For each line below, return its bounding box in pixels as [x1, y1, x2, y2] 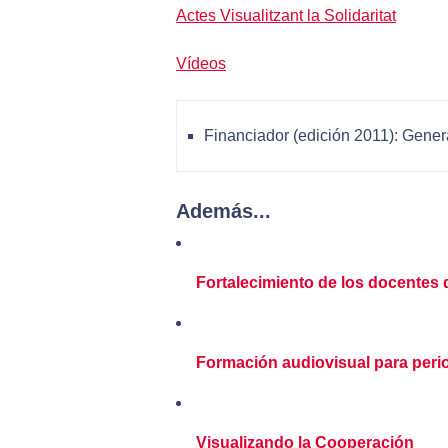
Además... [176, 200, 271, 223]
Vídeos [176, 55, 226, 73]
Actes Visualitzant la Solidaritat [176, 7, 396, 25]
